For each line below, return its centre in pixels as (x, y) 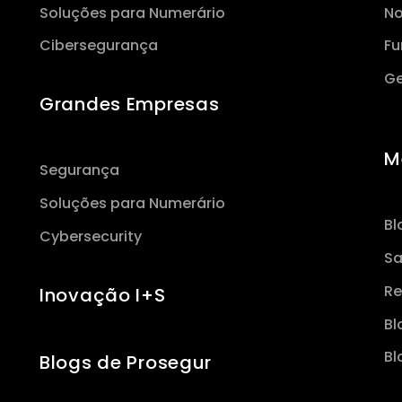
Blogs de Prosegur (126, 362)
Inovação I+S (103, 295)
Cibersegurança (99, 46)
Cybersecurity (91, 236)
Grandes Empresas (130, 105)
